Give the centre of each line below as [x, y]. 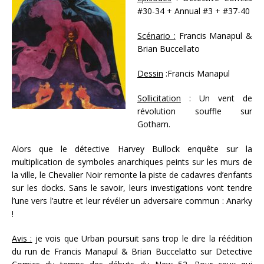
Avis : [22, 239]
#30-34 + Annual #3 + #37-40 [194, 11]
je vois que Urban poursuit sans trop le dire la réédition [142, 239]
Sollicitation [159, 98]
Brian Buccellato [170, 49]
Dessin [150, 74]
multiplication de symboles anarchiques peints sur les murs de [132, 162]
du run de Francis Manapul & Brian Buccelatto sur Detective [132, 252]
